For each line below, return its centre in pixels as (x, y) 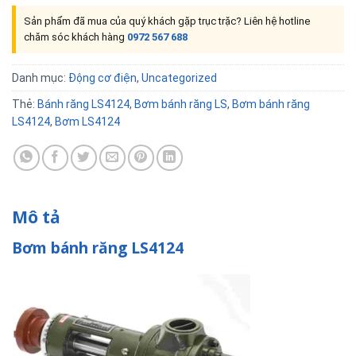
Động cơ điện (103, 77)
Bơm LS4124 (87, 121)
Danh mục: (40, 77)
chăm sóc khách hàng (75, 37)
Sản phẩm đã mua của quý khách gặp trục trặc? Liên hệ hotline (167, 21)
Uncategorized (179, 77)
